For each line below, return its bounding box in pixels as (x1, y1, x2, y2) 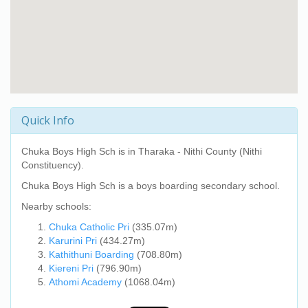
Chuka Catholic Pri (49, 221, 129, 232)
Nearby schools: (21, 201, 91, 212)
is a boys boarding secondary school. (115, 180, 280, 191)
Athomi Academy (49, 276, 122, 287)
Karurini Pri (49, 235, 97, 246)
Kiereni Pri (49, 263, 93, 274)
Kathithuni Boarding (49, 249, 134, 260)
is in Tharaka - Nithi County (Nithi (115, 146, 262, 157)
